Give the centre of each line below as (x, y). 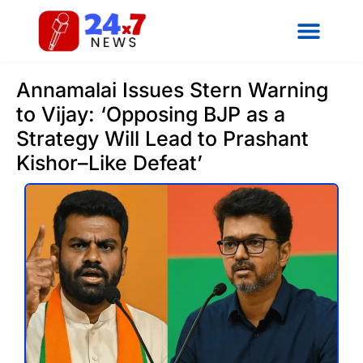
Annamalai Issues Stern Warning (172, 90)
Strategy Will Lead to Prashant (162, 138)
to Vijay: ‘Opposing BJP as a (151, 114)
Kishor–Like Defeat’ (109, 162)
